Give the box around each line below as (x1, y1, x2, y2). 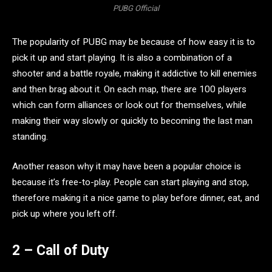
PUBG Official (113, 3, 159, 13)
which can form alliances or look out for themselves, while (12, 99, 246, 110)
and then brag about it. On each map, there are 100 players (12, 83, 246, 95)
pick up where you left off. (12, 208, 117, 220)
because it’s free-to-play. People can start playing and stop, (12, 177, 249, 188)
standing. (12, 131, 48, 142)
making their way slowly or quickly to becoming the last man (12, 115, 253, 126)
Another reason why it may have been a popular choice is (12, 161, 241, 172)
